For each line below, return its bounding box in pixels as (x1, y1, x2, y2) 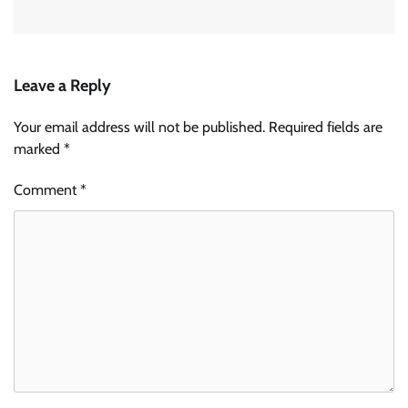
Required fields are (269, 118, 382, 137)
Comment (14, 181, 80, 199)
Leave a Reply (14, 76, 111, 97)
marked (14, 140, 64, 158)
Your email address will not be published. (14, 118, 265, 137)
